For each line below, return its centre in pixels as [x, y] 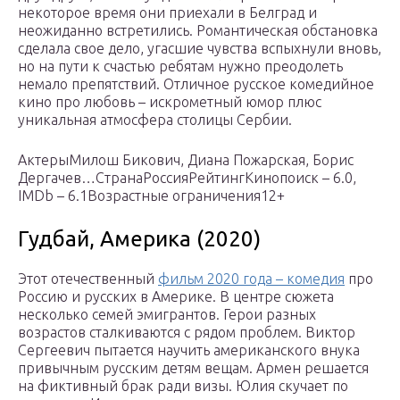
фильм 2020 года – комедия [251, 279]
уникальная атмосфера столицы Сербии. [155, 120]
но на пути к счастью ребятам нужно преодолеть [180, 67]
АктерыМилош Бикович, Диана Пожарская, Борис [186, 160]
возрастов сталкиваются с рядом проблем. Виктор [187, 333]
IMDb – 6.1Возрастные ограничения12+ [151, 196]
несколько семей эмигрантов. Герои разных [167, 315]
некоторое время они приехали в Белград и [167, 13]
